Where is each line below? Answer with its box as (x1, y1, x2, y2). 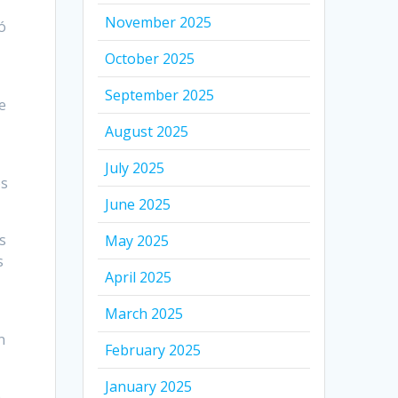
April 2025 (105, 267, 172, 287)
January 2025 (105, 376, 193, 396)
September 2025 (105, 84, 215, 105)
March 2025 (105, 303, 184, 323)
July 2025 (105, 157, 165, 178)
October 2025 (105, 48, 195, 68)
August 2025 (105, 121, 189, 141)
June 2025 (105, 194, 171, 214)
